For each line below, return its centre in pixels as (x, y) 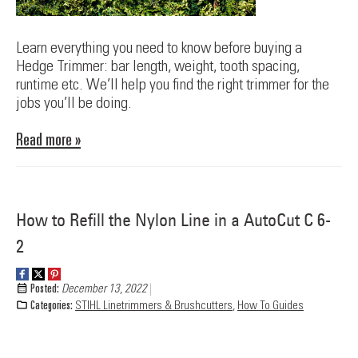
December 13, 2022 (104, 289)
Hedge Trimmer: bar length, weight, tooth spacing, (158, 66)
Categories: (52, 305)
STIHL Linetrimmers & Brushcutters (154, 306)
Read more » (48, 139)
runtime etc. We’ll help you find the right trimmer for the (173, 84)
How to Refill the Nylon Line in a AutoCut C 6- (173, 220)
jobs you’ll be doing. (74, 103)
